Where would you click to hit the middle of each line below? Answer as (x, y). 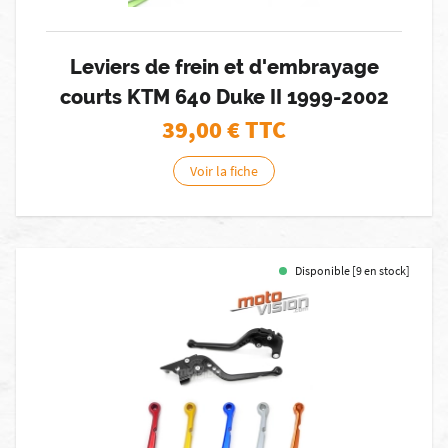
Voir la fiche (224, 171)
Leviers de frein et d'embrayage (224, 67)
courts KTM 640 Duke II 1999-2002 (224, 97)
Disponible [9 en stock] (352, 270)
